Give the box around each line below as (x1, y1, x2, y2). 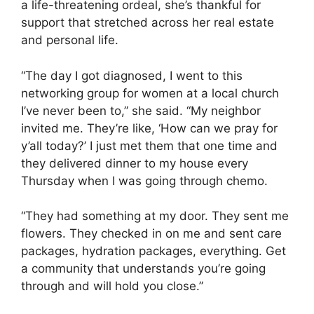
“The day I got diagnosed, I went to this (21, 68, 243, 83)
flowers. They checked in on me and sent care (21, 226, 282, 240)
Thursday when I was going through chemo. (21, 173, 268, 188)
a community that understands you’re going (21, 261, 266, 275)
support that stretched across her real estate (21, 15, 274, 29)
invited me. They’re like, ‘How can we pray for (21, 121, 278, 135)
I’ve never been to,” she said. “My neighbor (21, 103, 261, 118)
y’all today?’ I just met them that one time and (21, 138, 278, 153)
